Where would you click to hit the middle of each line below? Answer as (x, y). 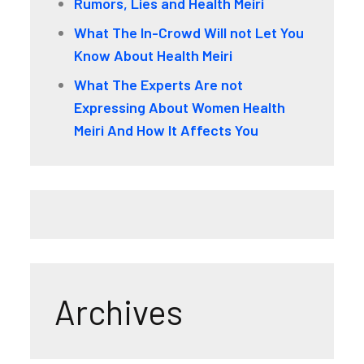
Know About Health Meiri (154, 55)
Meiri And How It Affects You (167, 130)
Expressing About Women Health (180, 107)
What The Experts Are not (159, 84)
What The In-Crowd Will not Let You (189, 32)
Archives (119, 311)
